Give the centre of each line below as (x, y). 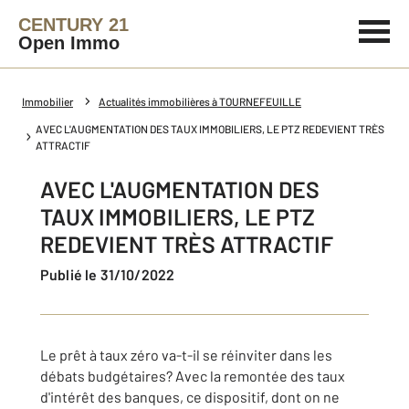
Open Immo (69, 43)
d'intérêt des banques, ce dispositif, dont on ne (190, 397)
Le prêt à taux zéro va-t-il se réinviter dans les (186, 355)
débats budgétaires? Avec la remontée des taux (193, 376)
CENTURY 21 (73, 25)
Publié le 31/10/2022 (112, 274)
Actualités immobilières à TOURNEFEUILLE (200, 101)
